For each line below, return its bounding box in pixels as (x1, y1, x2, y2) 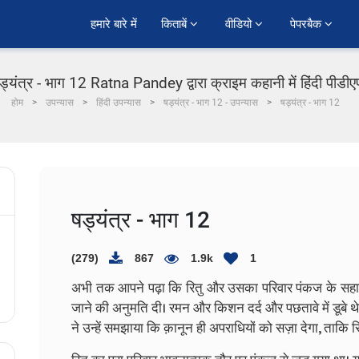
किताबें (161, 15, 190, 33)
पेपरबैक (290, 15, 325, 33)
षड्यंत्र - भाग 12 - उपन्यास (163, 97, 258, 108)
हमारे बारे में (91, 15, 137, 33)
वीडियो (225, 15, 255, 33)
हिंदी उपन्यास (96, 97, 141, 108)
